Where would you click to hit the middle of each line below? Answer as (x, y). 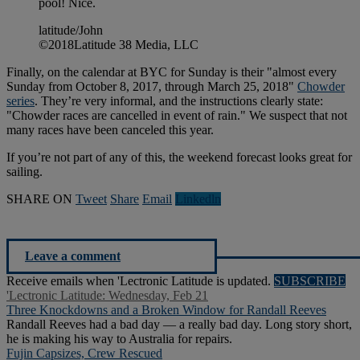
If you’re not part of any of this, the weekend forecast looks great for (179, 157)
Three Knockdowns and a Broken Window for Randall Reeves (166, 310)
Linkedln (198, 199)
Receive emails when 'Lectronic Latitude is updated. (140, 281)
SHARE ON (39, 199)
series (20, 101)
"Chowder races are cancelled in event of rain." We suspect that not (177, 116)
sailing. (25, 172)
